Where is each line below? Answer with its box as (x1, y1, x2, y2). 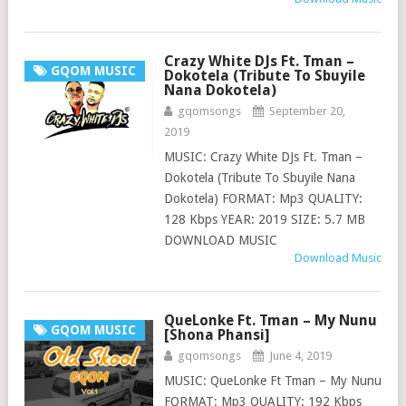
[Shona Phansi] (163, 326, 270, 343)
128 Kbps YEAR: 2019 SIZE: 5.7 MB (163, 212, 365, 227)
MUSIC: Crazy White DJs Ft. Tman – (163, 150, 362, 164)
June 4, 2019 (268, 349, 332, 362)
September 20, (268, 104, 345, 118)
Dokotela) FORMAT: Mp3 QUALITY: (163, 191, 362, 206)
